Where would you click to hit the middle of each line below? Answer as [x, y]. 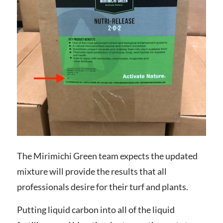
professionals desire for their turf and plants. [102, 186]
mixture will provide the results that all [92, 171]
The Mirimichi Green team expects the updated [107, 156]
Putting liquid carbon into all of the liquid [96, 210]
